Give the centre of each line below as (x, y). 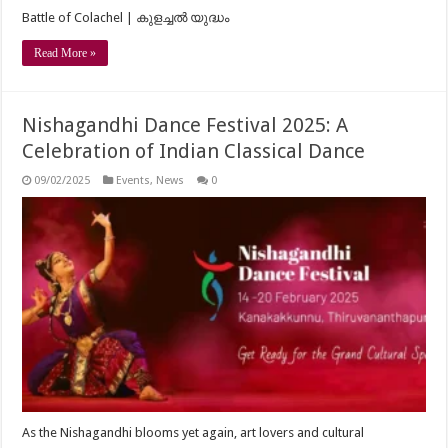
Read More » (65, 53)
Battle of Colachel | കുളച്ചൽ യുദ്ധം (126, 18)
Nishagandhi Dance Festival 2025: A (185, 125)
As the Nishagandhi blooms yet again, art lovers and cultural (193, 432)
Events (133, 181)
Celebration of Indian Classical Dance (194, 151)
